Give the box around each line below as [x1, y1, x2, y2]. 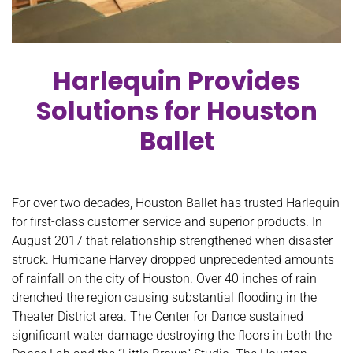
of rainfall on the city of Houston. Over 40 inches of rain [12, 271, 317, 287]
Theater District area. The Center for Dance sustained [12, 309, 303, 325]
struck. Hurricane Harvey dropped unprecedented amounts [12, 252, 334, 268]
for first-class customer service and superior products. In [12, 214, 322, 230]
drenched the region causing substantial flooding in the [12, 290, 317, 306]
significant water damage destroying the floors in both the [12, 328, 332, 344]
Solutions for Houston [35, 93, 318, 129]
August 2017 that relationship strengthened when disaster [12, 233, 333, 249]
